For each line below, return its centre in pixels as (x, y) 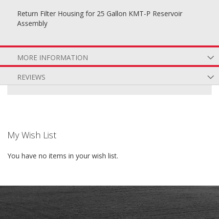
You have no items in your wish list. (63, 156)
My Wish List (32, 135)
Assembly (32, 23)
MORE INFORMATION (53, 57)
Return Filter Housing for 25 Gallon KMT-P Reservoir (100, 13)
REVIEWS (31, 77)
